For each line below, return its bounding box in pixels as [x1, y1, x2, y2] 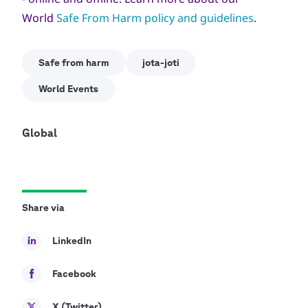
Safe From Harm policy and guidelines [56, 10, 254, 25]
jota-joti [142, 57, 179, 68]
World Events [38, 83, 98, 94]
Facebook [52, 268, 96, 279]
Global [22, 126, 57, 139]
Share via [22, 202, 65, 213]
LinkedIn [52, 235, 91, 246]
